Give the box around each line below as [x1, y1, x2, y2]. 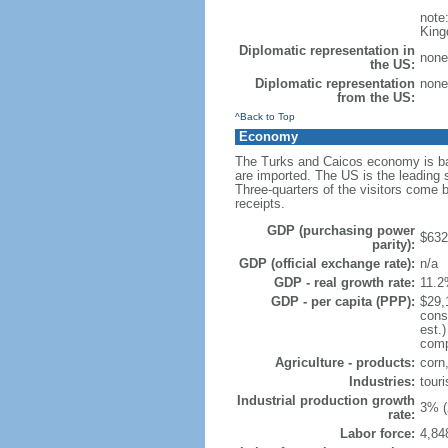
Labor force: [339, 426, 415, 441]
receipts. [234, 196, 285, 211]
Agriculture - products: [274, 355, 415, 370]
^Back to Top [234, 111, 295, 122]
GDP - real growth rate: [273, 275, 415, 290]
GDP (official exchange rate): [238, 256, 415, 271]
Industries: [348, 374, 415, 389]
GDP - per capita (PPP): [270, 294, 415, 309]
